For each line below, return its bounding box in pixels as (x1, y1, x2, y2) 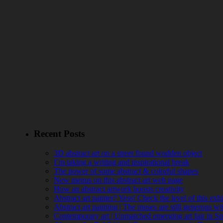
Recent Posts (34, 128, 85, 139)
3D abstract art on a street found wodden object (54, 149, 202, 158)
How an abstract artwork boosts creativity (54, 185, 184, 194)
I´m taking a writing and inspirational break (54, 158, 189, 167)
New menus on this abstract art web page (54, 176, 183, 185)
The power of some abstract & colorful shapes (54, 167, 198, 176)
